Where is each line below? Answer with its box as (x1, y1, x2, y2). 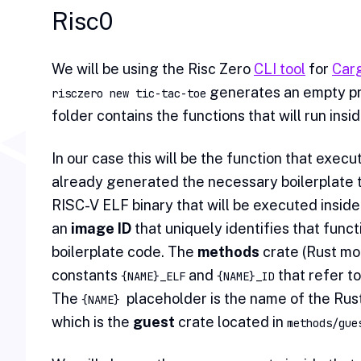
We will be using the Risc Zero (52, 60, 254, 78)
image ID (71, 220, 131, 238)
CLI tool (254, 60, 305, 78)
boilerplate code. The (52, 243, 197, 261)
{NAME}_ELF (121, 269, 185, 284)
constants (52, 267, 121, 284)
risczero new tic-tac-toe (52, 86, 206, 102)
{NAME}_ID (217, 269, 275, 284)
